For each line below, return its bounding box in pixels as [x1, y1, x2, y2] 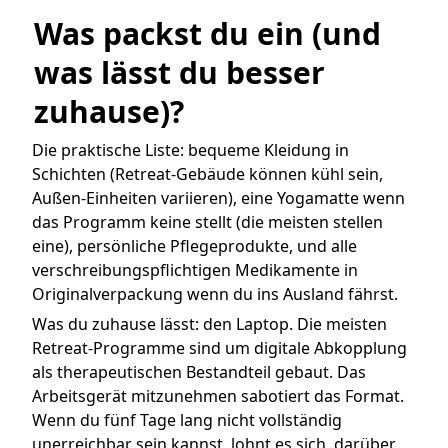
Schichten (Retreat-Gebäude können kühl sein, [32, 163, 383, 186]
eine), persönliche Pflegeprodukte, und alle [32, 235, 357, 258]
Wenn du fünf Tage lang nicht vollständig [32, 409, 342, 432]
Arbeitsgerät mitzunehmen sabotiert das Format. [32, 385, 404, 408]
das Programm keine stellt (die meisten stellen [32, 211, 383, 234]
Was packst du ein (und [34, 13, 381, 55]
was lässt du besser [34, 52, 325, 94]
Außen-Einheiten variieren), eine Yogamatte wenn [32, 187, 405, 210]
